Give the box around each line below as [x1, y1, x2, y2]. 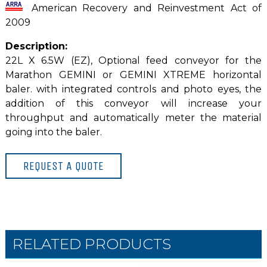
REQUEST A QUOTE [23, 159, 104, 173]
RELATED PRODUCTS [13, 235, 172, 253]
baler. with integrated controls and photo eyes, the [5, 83, 262, 95]
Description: [5, 40, 67, 52]
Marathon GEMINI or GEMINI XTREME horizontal [5, 69, 262, 80]
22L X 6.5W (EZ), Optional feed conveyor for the [5, 54, 262, 66]
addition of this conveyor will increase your [5, 97, 262, 109]
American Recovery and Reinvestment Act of [26, 2, 262, 14]
